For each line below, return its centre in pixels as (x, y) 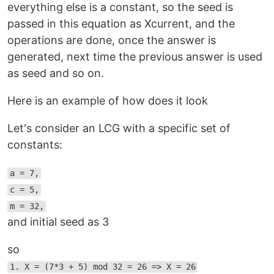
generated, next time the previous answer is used (135, 57)
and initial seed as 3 (58, 222)
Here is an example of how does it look (108, 101)
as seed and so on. (56, 73)
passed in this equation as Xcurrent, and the (121, 24)
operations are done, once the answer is (112, 40)
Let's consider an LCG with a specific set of (119, 128)
